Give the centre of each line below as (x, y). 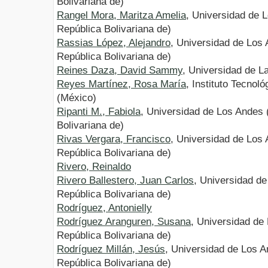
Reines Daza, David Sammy (120, 71)
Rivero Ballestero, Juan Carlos (125, 181)
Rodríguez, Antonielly (104, 208)
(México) (77, 98)
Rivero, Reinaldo (94, 167)
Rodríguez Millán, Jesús (111, 249)
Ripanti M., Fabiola (99, 112)
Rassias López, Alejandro (114, 43)
